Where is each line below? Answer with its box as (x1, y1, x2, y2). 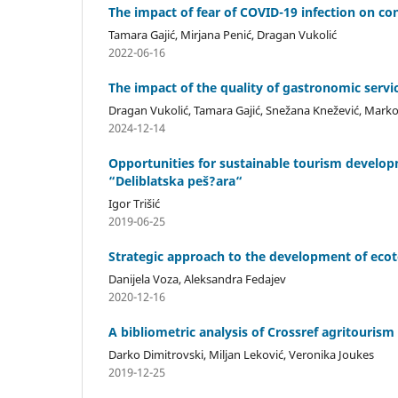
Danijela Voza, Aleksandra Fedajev (108, 270, 286, 287)
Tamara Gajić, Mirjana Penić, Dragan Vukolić (108, 26, 337, 43)
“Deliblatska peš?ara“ (108, 171, 243, 189)
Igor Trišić (108, 195, 160, 211)
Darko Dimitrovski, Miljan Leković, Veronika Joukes (108, 346, 374, 362)
